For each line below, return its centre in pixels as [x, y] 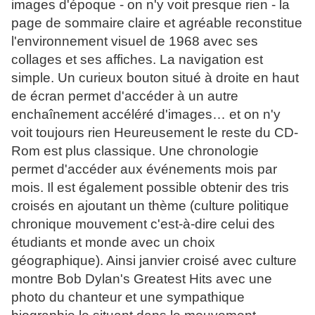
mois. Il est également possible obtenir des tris [150, 188]
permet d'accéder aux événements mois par [144, 169]
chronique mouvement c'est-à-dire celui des [143, 224]
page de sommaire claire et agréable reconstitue [157, 23]
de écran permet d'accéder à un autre [125, 96]
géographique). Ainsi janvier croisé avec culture [154, 261]
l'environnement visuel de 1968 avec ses [135, 41]
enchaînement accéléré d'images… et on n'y [146, 115]
